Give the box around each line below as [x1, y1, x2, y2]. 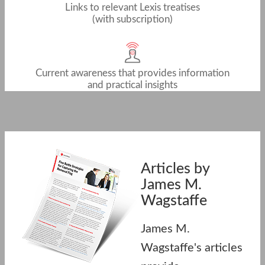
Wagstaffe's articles [141, 241, 243, 254]
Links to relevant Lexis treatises [65, 2, 200, 12]
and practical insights [88, 80, 177, 91]
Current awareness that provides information [35, 68, 230, 79]
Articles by [141, 161, 209, 177]
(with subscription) [92, 14, 173, 24]
